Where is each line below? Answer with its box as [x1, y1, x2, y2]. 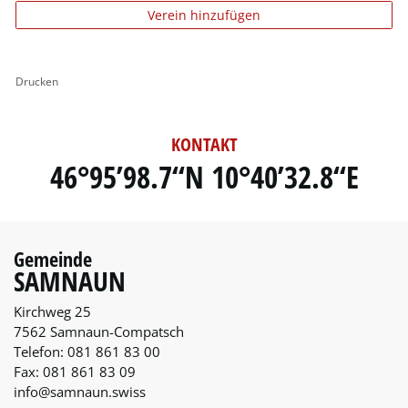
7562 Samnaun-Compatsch [14, 322, 184, 342]
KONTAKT [170, 132, 238, 158]
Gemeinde [14, 245, 92, 273]
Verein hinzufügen [148, 6, 260, 25]
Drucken [15, 74, 59, 90]
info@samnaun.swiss [14, 382, 146, 402]
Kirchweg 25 [14, 302, 91, 321]
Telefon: [14, 342, 67, 362]
